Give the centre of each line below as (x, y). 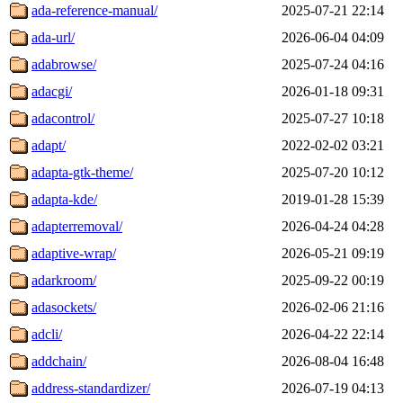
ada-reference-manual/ (94, 10)
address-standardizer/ (91, 388)
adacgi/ (52, 91)
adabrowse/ (64, 64)
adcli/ (47, 334)
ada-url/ (53, 37)
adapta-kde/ (64, 199)
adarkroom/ (64, 280)
